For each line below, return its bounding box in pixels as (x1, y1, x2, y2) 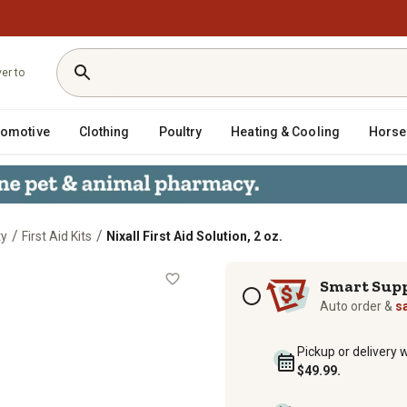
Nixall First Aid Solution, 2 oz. (106, 228, 283, 243)
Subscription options (218, 270, 335, 285)
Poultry (158, 124, 203, 139)
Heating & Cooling (231, 124, 340, 139)
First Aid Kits (22, 228, 92, 243)
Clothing (78, 124, 130, 139)
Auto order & (320, 298, 395, 313)
